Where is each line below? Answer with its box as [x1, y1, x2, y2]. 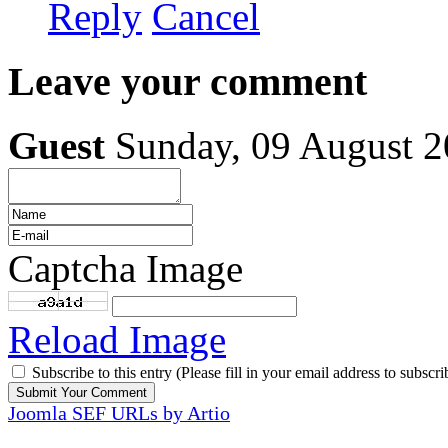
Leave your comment [8, 58, 367, 104]
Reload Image [8, 318, 226, 362]
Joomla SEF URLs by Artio [8, 403, 230, 425]
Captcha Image [8, 247, 243, 291]
